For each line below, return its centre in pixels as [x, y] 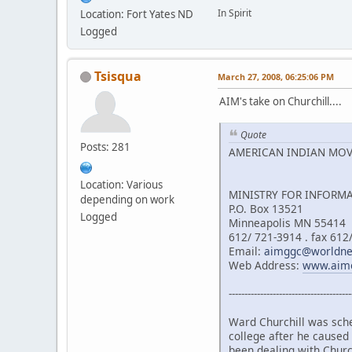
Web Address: [266, 266]
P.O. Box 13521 [266, 209]
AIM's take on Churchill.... [280, 101]
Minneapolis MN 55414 [287, 223]
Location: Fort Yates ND [137, 14]
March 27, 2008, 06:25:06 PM [276, 76]
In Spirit [235, 13]
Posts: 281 [105, 147]
